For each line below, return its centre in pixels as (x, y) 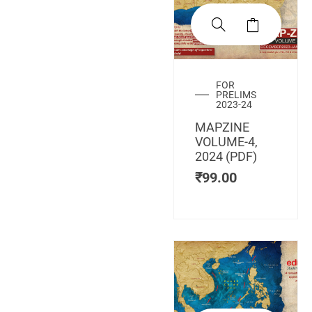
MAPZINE (222, 127)
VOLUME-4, (226, 141)
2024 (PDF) (226, 156)
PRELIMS (236, 94)
